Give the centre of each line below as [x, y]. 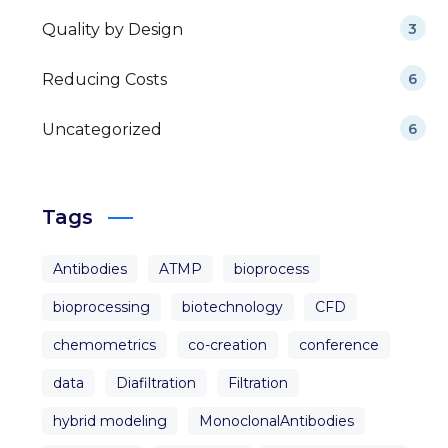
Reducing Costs [105, 80]
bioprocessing [102, 307]
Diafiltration [156, 383]
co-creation [228, 345]
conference [339, 345]
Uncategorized [102, 130]
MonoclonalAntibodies [277, 421]
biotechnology [233, 307]
